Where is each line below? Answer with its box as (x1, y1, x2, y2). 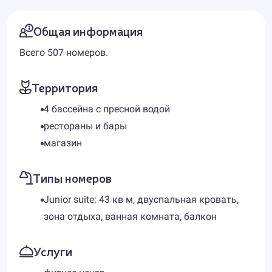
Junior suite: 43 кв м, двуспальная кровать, (44, 194, 239, 205)
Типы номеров (33, 169, 112, 186)
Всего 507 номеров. (19, 47, 108, 58)
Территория (32, 79, 98, 95)
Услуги (33, 243, 72, 259)
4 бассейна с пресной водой (44, 103, 170, 115)
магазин (44, 137, 82, 149)
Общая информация (33, 22, 143, 39)
